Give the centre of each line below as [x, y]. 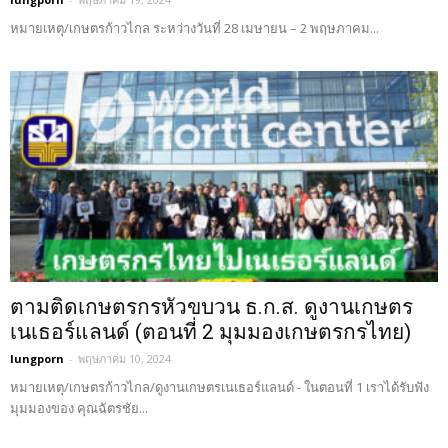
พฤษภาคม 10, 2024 [124, 359]
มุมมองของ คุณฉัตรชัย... [79, 408]
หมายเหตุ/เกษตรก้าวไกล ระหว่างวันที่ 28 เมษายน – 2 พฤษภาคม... [194, 28]
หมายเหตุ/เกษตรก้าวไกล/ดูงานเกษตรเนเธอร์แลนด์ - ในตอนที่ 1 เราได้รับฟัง [219, 387]
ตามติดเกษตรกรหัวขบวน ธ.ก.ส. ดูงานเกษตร [211, 307]
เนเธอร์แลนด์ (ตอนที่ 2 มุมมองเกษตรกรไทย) [210, 332]
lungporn [37, 359]
